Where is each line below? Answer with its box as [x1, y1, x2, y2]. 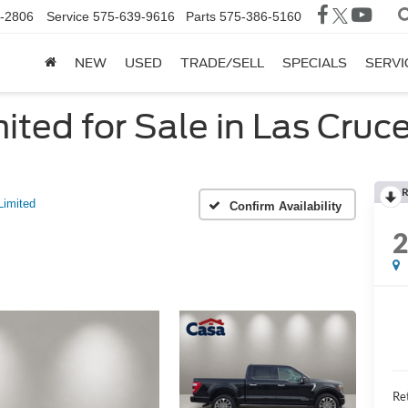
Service [46, 9, 90, 25]
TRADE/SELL [180, 56, 264, 71]
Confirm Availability [229, 199, 342, 213]
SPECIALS [282, 56, 347, 71]
